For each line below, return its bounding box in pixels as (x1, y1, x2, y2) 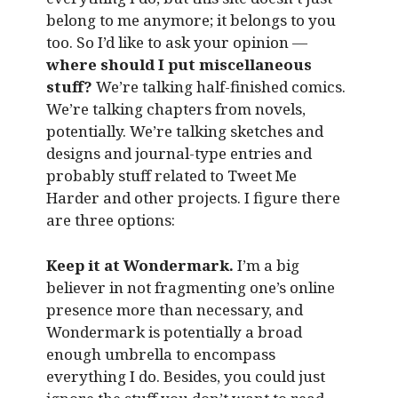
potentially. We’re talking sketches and (45, 121, 323, 142)
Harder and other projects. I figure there (45, 187, 340, 209)
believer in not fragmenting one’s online (45, 276, 335, 298)
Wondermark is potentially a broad (45, 321, 302, 342)
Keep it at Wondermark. (45, 254, 234, 275)
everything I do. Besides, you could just (45, 365, 325, 386)
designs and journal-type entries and (45, 143, 312, 164)
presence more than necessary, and (45, 298, 303, 320)
